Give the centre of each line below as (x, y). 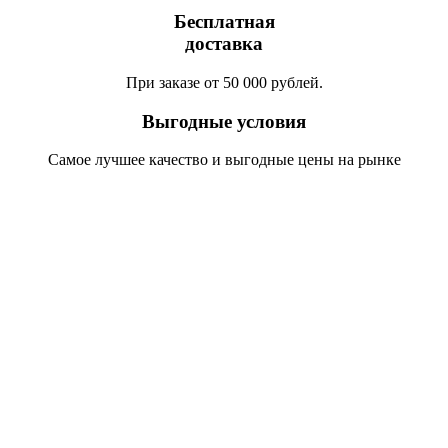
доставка (224, 44)
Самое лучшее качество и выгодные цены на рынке (224, 160)
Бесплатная (224, 22)
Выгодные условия (224, 121)
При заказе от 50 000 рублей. (224, 82)
